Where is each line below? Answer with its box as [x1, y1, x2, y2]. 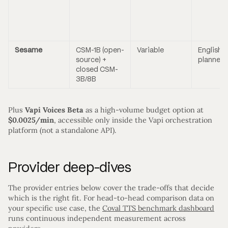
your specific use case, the [8, 204, 102, 213]
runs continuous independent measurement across [8, 214, 186, 223]
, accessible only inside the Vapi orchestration [54, 116, 212, 125]
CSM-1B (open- [76, 46, 124, 55]
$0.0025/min [8, 116, 54, 125]
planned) [198, 55, 227, 65]
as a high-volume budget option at [83, 105, 204, 115]
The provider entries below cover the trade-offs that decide [8, 183, 214, 193]
